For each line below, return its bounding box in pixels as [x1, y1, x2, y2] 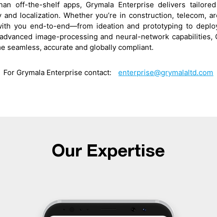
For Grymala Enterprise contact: [3, 67, 114, 77]
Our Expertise [52, 144, 165, 160]
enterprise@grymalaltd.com [118, 67, 214, 77]
